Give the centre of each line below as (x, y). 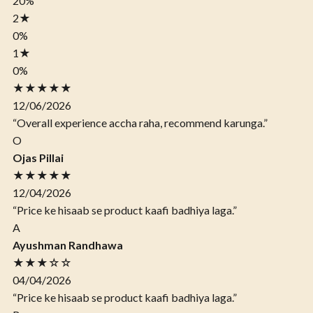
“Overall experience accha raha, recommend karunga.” (140, 123)
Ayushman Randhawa (68, 245)
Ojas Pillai (38, 158)
